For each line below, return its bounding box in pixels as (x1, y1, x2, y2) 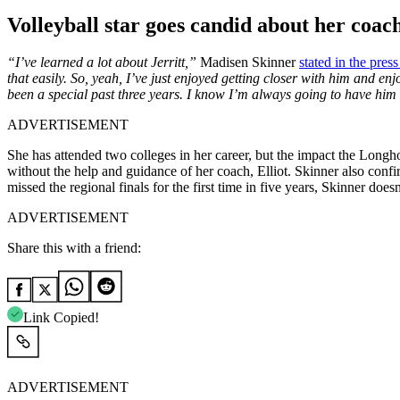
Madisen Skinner (200, 54, 299, 71)
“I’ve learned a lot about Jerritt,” (7, 54, 200, 71)
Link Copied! (23, 310, 99, 326)
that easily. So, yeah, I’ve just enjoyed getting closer (7, 71, 301, 87)
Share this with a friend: (7, 240, 141, 256)
